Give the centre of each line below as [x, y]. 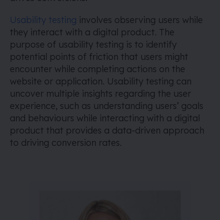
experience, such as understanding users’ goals [107, 106]
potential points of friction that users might [99, 57]
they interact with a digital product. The [92, 32]
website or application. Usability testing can [101, 81]
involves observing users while [140, 20]
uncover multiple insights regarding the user [100, 94]
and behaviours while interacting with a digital [105, 118]
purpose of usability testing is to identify [93, 44]
